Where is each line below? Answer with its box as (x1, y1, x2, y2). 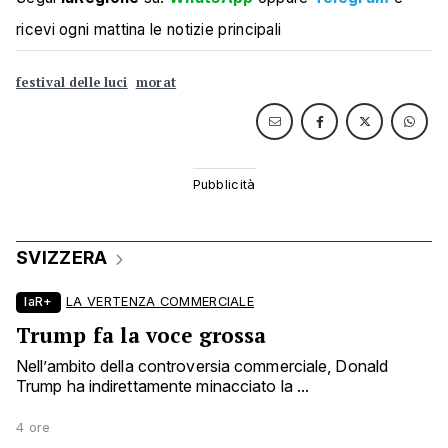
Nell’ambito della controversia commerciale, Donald (16, 356, 389, 377)
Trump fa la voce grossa (16, 321, 267, 350)
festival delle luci (16, 74, 128, 92)
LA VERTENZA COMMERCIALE (66, 294, 255, 310)
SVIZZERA (16, 247, 108, 269)
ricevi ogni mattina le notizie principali (16, 20, 282, 40)
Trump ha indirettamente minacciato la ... (16, 376, 310, 397)
